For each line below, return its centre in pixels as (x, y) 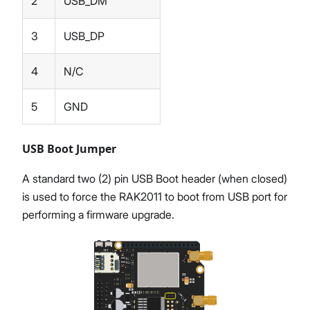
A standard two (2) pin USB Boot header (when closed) (155, 179)
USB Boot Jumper (69, 149)
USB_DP (84, 36)
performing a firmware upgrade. (98, 215)
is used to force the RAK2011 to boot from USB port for (155, 197)
